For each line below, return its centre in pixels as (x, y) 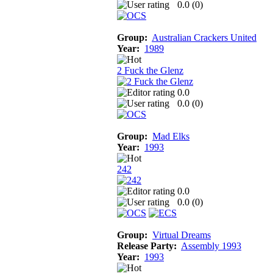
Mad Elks (171, 136)
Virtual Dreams (182, 235)
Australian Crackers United (204, 37)
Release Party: (147, 246)
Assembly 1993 (211, 246)
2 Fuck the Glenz (150, 70)
